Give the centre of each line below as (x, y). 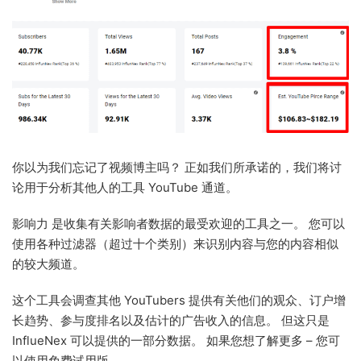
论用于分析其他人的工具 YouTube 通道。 (125, 188)
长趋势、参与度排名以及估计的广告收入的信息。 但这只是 (171, 321)
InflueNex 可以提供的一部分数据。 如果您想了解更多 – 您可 (176, 341)
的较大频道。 (48, 264)
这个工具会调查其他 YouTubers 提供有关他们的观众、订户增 (179, 301)
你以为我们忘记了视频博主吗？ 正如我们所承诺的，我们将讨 (177, 168)
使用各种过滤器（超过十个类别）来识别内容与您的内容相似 (175, 244)
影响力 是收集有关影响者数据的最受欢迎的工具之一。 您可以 (178, 224)
